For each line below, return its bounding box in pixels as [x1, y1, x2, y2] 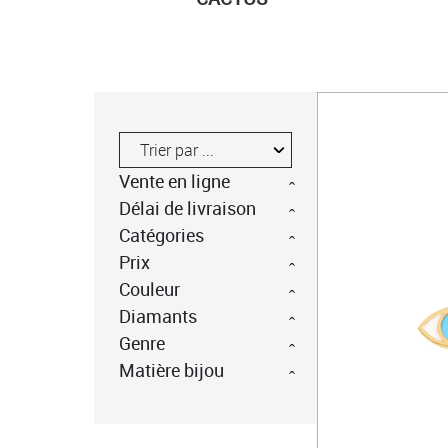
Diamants [118, 303, 197, 328]
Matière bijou [118, 357, 224, 382]
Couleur [118, 276, 180, 301]
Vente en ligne [118, 168, 230, 193]
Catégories [118, 222, 204, 247]
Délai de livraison [118, 195, 256, 220]
